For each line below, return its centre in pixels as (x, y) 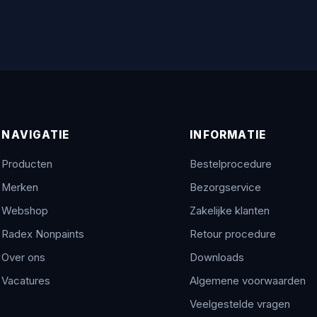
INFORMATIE (228, 134)
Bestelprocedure (231, 164)
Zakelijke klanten (230, 211)
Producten (27, 164)
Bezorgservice (226, 187)
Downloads (217, 257)
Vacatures (26, 281)
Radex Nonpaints (43, 234)
